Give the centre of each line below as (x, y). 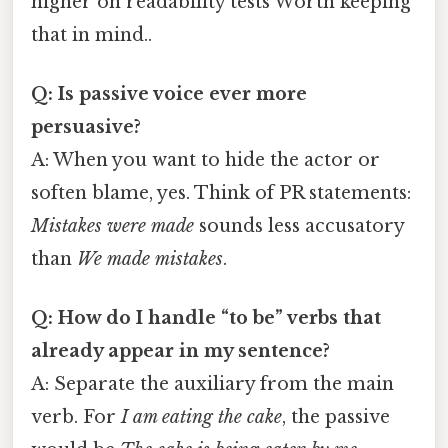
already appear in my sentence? (180, 351)
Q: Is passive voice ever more (169, 93)
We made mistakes (150, 258)
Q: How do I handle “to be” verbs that (206, 318)
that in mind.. (91, 34)
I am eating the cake (201, 417)
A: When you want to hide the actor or (205, 159)
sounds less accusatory (299, 225)
